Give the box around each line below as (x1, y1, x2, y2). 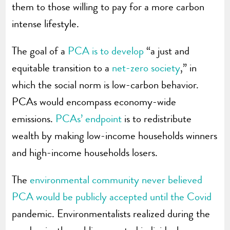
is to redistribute (122, 111, 192, 127)
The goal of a (12, 43, 68, 59)
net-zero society (112, 60, 181, 76)
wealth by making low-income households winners (12, 128, 218, 144)
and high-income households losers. (12, 145, 158, 161)
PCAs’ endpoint (55, 111, 122, 127)
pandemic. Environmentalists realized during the (12, 206, 210, 222)
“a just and (144, 43, 190, 59)
